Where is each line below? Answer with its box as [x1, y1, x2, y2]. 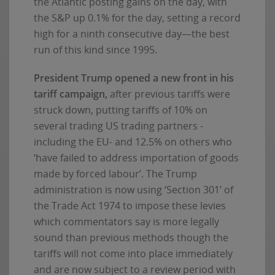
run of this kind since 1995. [34, 42, 157, 56]
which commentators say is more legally [34, 214, 219, 228]
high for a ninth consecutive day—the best [34, 26, 230, 41]
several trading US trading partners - [34, 118, 203, 133]
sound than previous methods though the [34, 230, 228, 244]
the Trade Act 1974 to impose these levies [34, 198, 226, 212]
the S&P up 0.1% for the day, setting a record [34, 10, 241, 25]
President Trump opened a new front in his [34, 71, 234, 85]
